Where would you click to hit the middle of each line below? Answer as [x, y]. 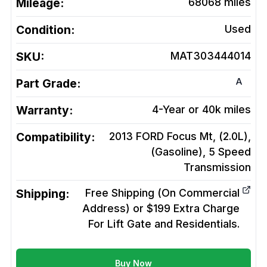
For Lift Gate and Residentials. [164, 224]
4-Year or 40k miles [201, 110]
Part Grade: [48, 84]
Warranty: [44, 111]
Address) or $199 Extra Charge [161, 209]
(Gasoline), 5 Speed [201, 152]
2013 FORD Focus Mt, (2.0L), [180, 136]
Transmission [217, 167]
